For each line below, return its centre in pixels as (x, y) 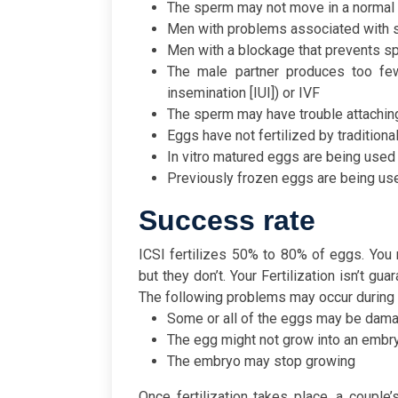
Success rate (227, 221)
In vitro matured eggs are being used (281, 157)
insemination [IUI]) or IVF (243, 93)
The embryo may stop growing (261, 362)
